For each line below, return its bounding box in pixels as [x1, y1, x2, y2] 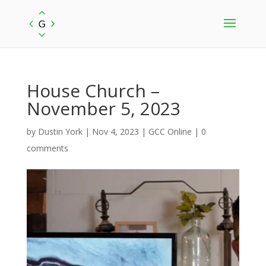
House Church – [26, 78, 160, 103]
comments [26, 142, 68, 154]
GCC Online [148, 126, 192, 137]
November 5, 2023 [26, 96, 180, 121]
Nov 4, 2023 [91, 126, 139, 137]
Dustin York [37, 126, 83, 137]
